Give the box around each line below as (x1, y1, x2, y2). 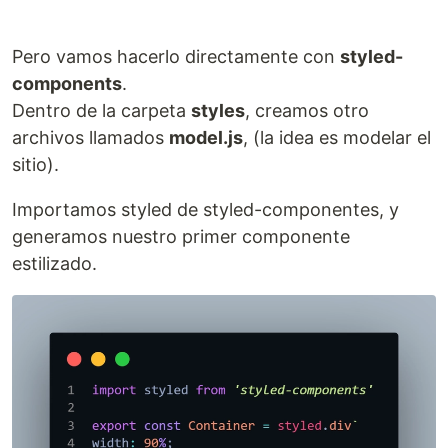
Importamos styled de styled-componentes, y (12, 199, 399, 221)
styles (191, 100, 245, 122)
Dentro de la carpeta (12, 100, 191, 122)
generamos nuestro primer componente (12, 226, 350, 248)
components (12, 73, 122, 95)
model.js (169, 127, 243, 149)
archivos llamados (12, 127, 169, 149)
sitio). (12, 154, 59, 176)
